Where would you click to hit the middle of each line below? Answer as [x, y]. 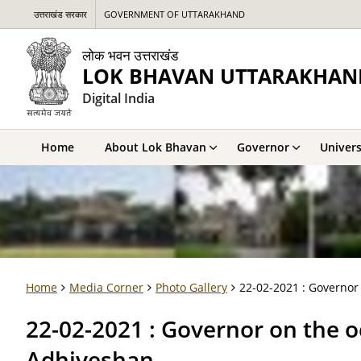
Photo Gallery [191, 287]
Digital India [118, 98]
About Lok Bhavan [156, 147]
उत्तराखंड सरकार [60, 14]
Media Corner [106, 287]
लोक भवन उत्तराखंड [130, 55]
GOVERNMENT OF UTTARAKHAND [174, 14]
